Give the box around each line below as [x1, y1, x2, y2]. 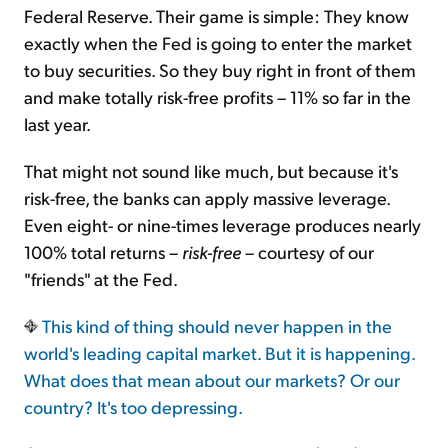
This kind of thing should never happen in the [38, 314, 392, 338]
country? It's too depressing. [24, 395, 243, 419]
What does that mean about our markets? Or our [24, 368, 400, 392]
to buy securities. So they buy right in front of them [24, 58, 416, 82]
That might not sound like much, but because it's [24, 159, 398, 183]
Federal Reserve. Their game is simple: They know [24, 4, 409, 28]
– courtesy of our [241, 240, 374, 264]
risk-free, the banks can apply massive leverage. [24, 186, 390, 210]
